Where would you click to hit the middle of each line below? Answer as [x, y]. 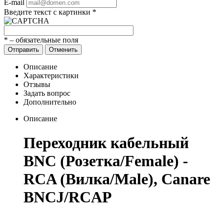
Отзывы [37, 85]
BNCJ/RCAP [68, 197]
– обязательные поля [43, 40]
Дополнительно [50, 102]
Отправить [23, 50]
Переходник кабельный [106, 142]
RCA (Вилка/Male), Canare [117, 179]
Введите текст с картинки [48, 12]
